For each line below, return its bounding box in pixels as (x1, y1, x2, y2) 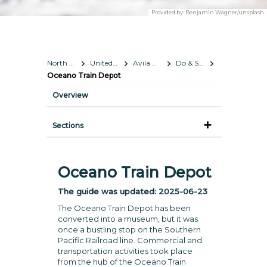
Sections (52, 121, 83, 130)
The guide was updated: (57, 187, 159, 196)
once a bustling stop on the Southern (57, 225, 201, 234)
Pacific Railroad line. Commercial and (57, 235, 202, 245)
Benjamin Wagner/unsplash (184, 9, 264, 15)
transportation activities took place (57, 246, 193, 256)
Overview (52, 91, 88, 100)
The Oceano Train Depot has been (57, 203, 191, 213)
